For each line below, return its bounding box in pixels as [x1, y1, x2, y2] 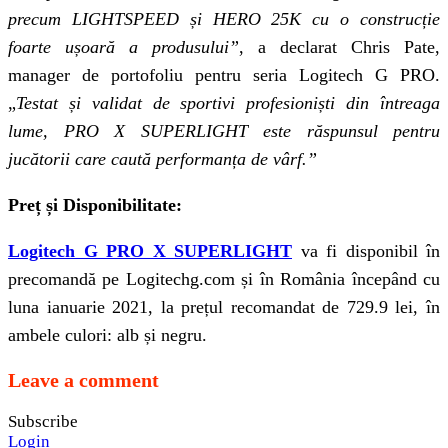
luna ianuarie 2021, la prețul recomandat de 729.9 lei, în [8, 296, 440, 317]
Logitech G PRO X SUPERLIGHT [8, 240, 292, 261]
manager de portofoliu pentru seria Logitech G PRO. [8, 64, 440, 85]
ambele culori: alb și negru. [8, 324, 207, 345]
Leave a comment [8, 368, 159, 391]
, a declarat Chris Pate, [239, 36, 440, 57]
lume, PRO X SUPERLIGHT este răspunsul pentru [8, 120, 440, 141]
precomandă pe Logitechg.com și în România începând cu [8, 268, 440, 289]
